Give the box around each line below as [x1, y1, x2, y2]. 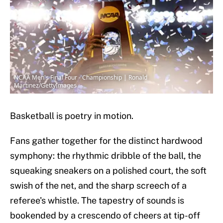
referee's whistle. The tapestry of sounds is [10, 195, 184, 206]
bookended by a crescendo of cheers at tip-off [10, 210, 200, 221]
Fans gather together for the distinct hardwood [10, 135, 203, 146]
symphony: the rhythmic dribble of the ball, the [10, 150, 201, 161]
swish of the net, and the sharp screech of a [10, 180, 187, 191]
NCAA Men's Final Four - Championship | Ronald [14, 73, 147, 82]
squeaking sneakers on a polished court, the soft [10, 165, 207, 176]
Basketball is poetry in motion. [10, 111, 133, 121]
